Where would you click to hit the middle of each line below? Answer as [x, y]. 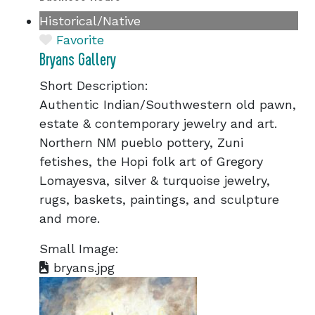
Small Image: [79, 249]
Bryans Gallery [78, 60]
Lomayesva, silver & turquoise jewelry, [155, 180]
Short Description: [94, 85]
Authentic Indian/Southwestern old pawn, [168, 104]
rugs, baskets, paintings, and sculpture [159, 199]
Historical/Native [90, 21]
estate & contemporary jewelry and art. [158, 123]
